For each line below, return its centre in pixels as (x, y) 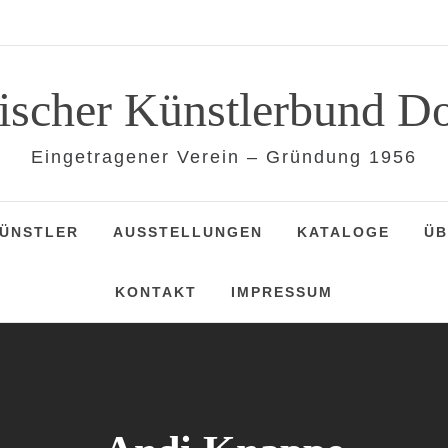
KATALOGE (343, 232)
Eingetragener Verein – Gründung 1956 (224, 157)
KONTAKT (156, 292)
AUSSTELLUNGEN (188, 232)
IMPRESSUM (282, 292)
